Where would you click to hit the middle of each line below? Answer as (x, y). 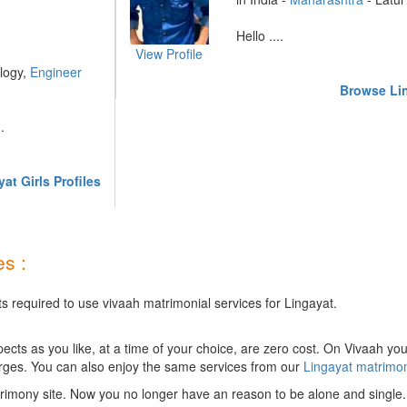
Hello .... (260, 35)
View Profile (169, 54)
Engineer (55, 72)
